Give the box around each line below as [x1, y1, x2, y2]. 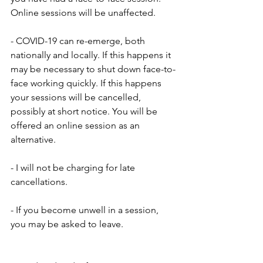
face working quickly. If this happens [11, 77, 164, 89]
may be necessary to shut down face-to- [11, 63, 176, 75]
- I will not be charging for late [11, 161, 137, 173]
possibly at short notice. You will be [11, 105, 160, 117]
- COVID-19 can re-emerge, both [11, 35, 147, 46]
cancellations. [11, 176, 68, 187]
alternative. [11, 133, 56, 145]
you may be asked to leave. [11, 218, 123, 230]
